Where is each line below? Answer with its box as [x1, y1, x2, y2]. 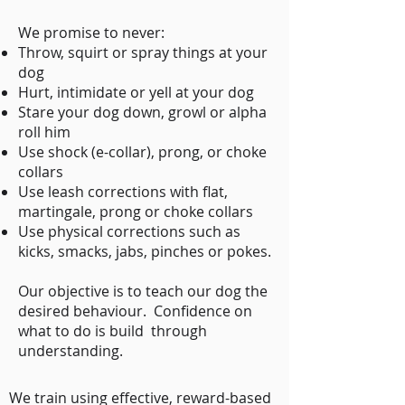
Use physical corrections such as [18, 221, 240, 241]
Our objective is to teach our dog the [18, 281, 268, 301]
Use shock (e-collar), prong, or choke [18, 142, 267, 162]
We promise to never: [18, 23, 165, 42]
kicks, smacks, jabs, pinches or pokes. [18, 241, 271, 261]
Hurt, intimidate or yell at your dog [18, 82, 254, 102]
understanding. [18, 341, 123, 361]
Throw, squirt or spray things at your [18, 42, 268, 62]
